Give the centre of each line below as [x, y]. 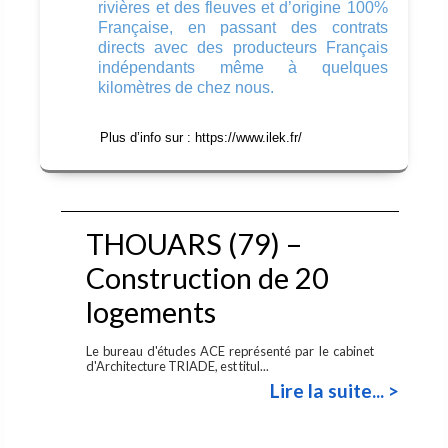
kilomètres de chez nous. [190, 87]
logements [150, 311]
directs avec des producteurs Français [243, 47]
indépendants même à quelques [243, 67]
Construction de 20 [207, 277]
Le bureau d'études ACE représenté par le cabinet [230, 350]
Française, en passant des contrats [243, 27]
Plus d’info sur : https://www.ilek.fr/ [181, 137]
